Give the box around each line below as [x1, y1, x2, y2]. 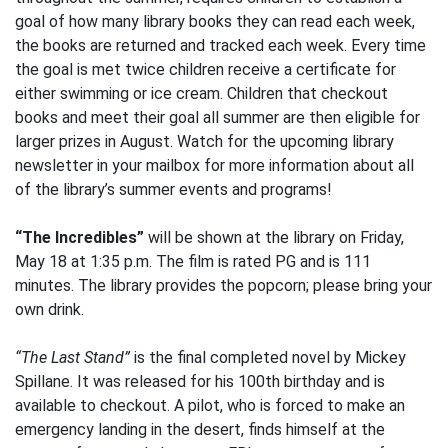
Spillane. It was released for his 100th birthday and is [15, 372, 385, 391]
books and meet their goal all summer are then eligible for [15, 108, 420, 127]
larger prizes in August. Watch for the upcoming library [15, 132, 394, 151]
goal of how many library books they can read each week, [15, 12, 415, 31]
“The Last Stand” [15, 348, 134, 367]
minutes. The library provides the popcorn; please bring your [15, 276, 432, 295]
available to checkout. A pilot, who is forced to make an [15, 396, 405, 415]
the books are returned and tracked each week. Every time [15, 36, 426, 55]
